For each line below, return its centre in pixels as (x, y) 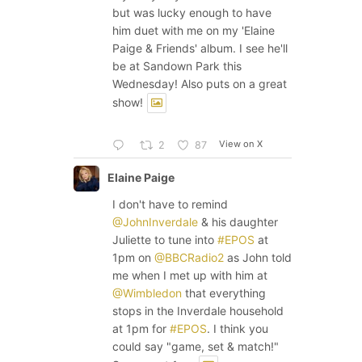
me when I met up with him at (190, 276)
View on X (241, 144)
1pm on (133, 258)
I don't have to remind (170, 204)
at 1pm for (141, 329)
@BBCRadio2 (189, 258)
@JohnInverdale (155, 222)
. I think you (238, 329)
